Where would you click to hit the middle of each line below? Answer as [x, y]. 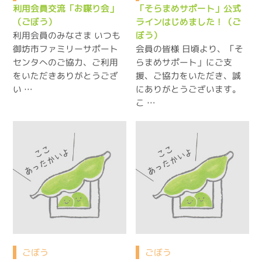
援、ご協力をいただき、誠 [189, 75]
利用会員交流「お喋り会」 [66, 8]
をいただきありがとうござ [66, 75]
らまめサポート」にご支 [184, 62]
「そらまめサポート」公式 [189, 8]
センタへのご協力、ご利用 [66, 62]
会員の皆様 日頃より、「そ [190, 49]
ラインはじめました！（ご [189, 22]
